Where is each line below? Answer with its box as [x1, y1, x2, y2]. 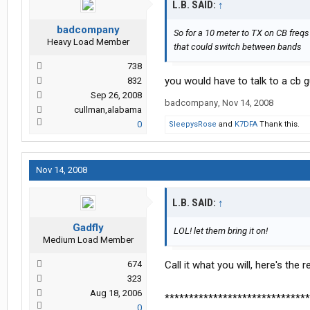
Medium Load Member [42, 235, 134, 246]
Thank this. [257, 120, 300, 129]
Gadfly [72, 221, 104, 235]
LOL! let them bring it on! [174, 226, 268, 237]
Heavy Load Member [46, 37, 129, 48]
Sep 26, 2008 [91, 90, 142, 101]
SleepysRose [169, 120, 217, 129]
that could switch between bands [174, 42, 302, 53]
